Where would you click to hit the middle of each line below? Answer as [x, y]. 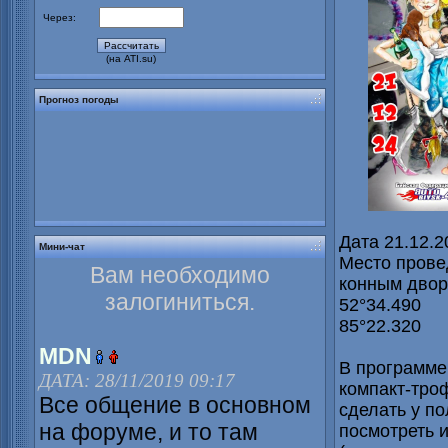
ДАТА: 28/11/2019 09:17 [137, 381]
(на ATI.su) [131, 59]
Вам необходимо [180, 275]
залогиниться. [180, 302]
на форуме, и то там [148, 432]
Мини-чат [62, 247]
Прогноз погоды [79, 100]
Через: [59, 18]
